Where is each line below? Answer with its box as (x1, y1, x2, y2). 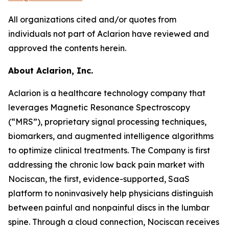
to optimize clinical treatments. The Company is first (8, 145, 210, 156)
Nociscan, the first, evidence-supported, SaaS (8, 174, 190, 185)
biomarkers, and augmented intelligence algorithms (8, 131, 214, 142)
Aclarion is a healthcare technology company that (8, 88, 205, 99)
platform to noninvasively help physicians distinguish (8, 188, 213, 199)
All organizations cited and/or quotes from (8, 14, 176, 25)
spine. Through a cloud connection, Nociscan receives (8, 217, 219, 227)
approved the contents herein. (8, 43, 126, 54)
